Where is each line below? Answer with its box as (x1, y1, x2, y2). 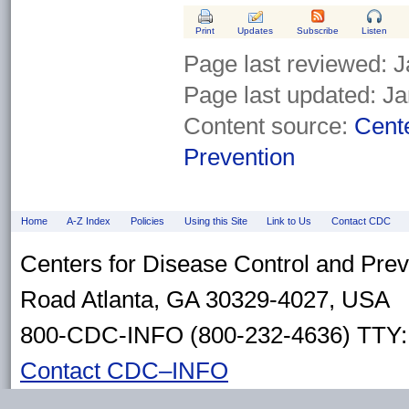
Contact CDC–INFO (20, 356, 228, 384)
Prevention (184, 143, 295, 172)
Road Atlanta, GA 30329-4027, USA (20, 285, 390, 313)
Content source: (184, 112, 354, 141)
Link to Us (267, 215, 312, 226)
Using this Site (184, 215, 247, 226)
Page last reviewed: (184, 50, 393, 79)
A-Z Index (67, 215, 111, 226)
